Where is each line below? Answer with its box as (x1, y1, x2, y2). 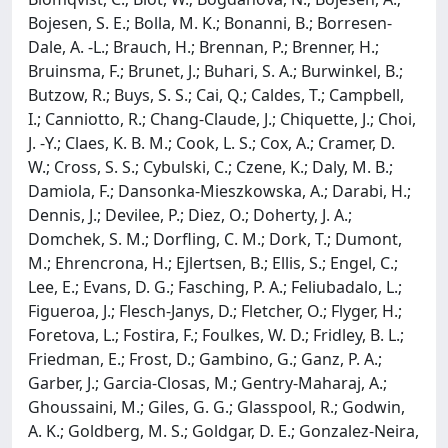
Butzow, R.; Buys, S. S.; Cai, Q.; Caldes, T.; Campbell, (28, 83, 404, 106)
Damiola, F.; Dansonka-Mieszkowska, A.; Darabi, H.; (28, 179, 411, 202)
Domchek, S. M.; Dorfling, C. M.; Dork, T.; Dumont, (28, 227, 402, 250)
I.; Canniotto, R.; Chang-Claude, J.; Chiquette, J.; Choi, (28, 107, 416, 130)
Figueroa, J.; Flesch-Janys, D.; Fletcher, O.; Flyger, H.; (28, 299, 402, 322)
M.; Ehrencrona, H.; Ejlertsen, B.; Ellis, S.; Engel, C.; (28, 251, 398, 274)
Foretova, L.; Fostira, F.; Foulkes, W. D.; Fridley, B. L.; (28, 323, 404, 346)
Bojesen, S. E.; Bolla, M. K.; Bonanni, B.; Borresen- (28, 11, 392, 34)
